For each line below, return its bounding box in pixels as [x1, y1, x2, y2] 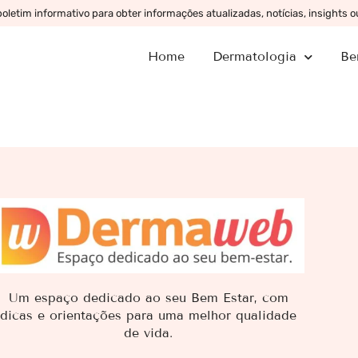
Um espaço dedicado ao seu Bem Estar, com [8, 289, 288, 305]
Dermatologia [213, 49, 296, 65]
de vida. [124, 324, 173, 340]
